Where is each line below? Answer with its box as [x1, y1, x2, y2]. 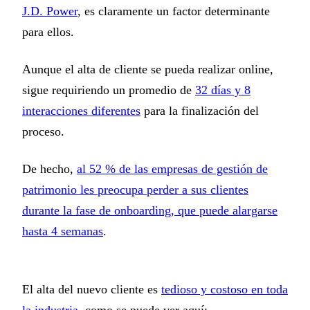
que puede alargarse [174, 203, 277, 218]
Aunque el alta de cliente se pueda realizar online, [22, 62, 273, 76]
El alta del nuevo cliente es [22, 282, 161, 297]
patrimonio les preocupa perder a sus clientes [22, 183, 248, 197]
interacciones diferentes [22, 103, 140, 118]
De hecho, [22, 162, 77, 176]
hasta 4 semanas [22, 224, 103, 239]
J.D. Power [22, 3, 77, 18]
